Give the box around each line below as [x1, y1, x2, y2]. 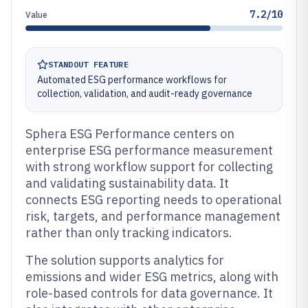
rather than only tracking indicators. [25, 225, 232, 241]
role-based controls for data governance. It [25, 285, 273, 301]
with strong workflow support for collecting [25, 159, 273, 175]
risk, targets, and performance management [25, 208, 280, 224]
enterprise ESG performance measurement [25, 142, 273, 158]
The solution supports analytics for [25, 252, 224, 268]
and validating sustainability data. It [25, 175, 229, 191]
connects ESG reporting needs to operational [25, 192, 281, 208]
